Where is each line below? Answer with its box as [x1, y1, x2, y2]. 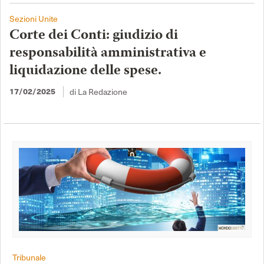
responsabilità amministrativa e [9, 41, 206, 65]
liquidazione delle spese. [9, 59, 161, 82]
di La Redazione [70, 85, 127, 97]
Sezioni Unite [9, 12, 58, 24]
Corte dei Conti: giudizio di [9, 24, 178, 47]
